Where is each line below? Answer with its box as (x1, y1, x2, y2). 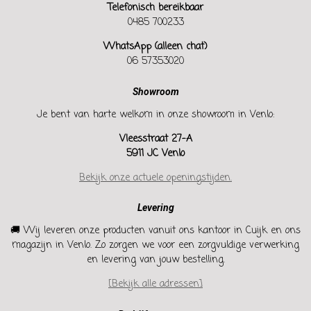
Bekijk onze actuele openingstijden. (79, 170, 232, 185)
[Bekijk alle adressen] (108, 277, 203, 292)
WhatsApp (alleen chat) (103, 40, 208, 54)
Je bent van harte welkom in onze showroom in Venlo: (37, 107, 274, 122)
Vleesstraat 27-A (119, 131, 192, 146)
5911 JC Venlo (126, 146, 185, 161)
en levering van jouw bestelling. (86, 253, 225, 267)
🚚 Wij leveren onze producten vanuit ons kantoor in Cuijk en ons (10, 224, 301, 238)
